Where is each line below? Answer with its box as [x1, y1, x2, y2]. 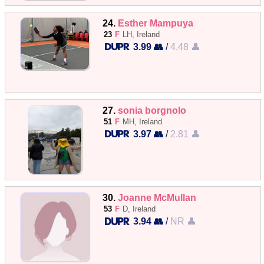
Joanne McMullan [118, 192, 197, 203]
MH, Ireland [123, 117, 163, 126]
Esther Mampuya [118, 17, 194, 28]
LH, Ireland [123, 29, 160, 39]
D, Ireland [123, 204, 156, 214]
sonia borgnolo [118, 105, 187, 115]
